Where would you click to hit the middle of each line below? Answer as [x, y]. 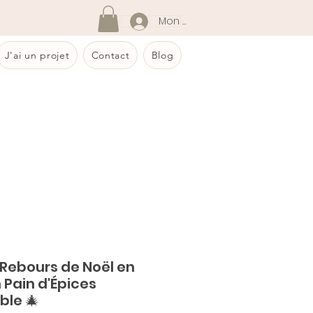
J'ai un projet [37, 56]
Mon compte [191, 21]
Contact [110, 56]
